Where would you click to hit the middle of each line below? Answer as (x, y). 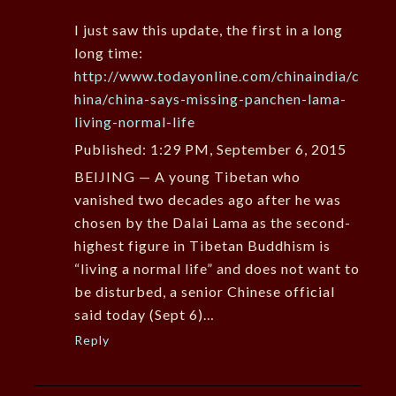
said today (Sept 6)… (144, 315)
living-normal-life (134, 122)
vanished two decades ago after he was (207, 200)
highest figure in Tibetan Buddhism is (202, 246)
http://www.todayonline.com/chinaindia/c (217, 76)
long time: (108, 53)
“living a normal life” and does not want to (217, 269)
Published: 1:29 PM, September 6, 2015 (210, 149)
